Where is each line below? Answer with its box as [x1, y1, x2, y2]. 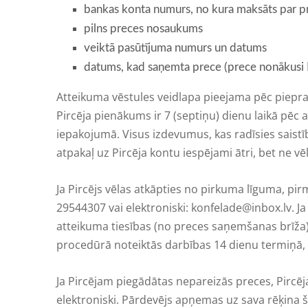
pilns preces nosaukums [84, 22, 203, 34]
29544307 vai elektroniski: [56, 199, 191, 215]
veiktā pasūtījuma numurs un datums [84, 41, 267, 54]
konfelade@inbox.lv [191, 199, 291, 215]
